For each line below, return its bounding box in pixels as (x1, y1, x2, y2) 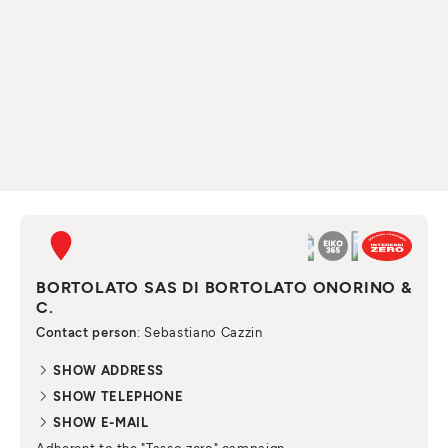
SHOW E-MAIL (49, 414, 149, 431)
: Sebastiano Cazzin (137, 324, 263, 341)
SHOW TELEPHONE (49, 388, 184, 405)
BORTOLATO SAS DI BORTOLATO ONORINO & (36, 277, 412, 297)
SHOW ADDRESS (49, 362, 165, 379)
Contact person (36, 324, 138, 341)
